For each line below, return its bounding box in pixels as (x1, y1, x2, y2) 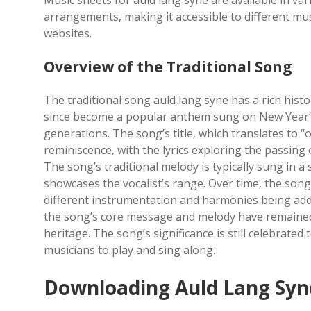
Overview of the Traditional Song (44, 57, 292, 76)
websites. (44, 26, 92, 41)
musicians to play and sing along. (44, 242, 215, 258)
